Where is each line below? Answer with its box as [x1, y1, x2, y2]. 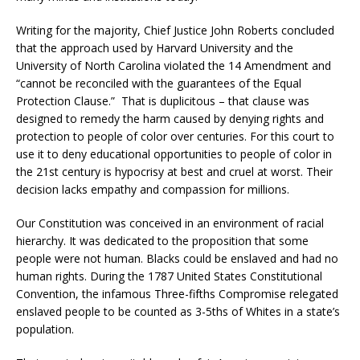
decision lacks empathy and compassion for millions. [16, 182, 289, 198]
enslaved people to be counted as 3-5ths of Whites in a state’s [16, 304, 340, 320]
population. [16, 321, 74, 337]
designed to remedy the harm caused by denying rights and [16, 111, 324, 127]
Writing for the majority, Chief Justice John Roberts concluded [16, 22, 334, 39]
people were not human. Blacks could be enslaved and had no [16, 251, 338, 267]
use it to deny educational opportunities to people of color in [16, 146, 332, 162]
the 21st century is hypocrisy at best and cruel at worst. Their [16, 164, 333, 180]
